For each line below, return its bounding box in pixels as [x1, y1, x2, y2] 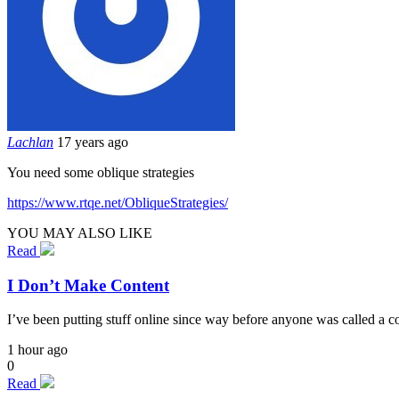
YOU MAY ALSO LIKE [7, 224, 152, 240]
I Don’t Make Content [7, 275, 169, 295]
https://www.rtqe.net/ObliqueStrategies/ [7, 194, 228, 210]
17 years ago [57, 134, 128, 150]
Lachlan [7, 134, 53, 150]
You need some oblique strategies [7, 164, 194, 180]
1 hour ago [7, 342, 68, 358]
